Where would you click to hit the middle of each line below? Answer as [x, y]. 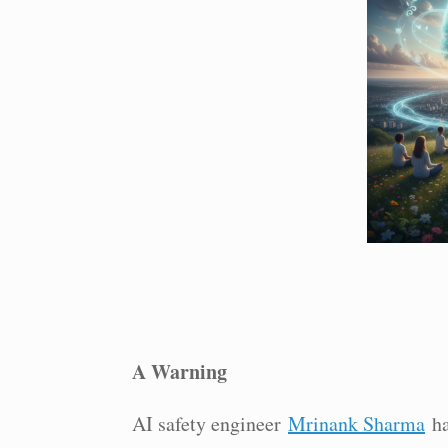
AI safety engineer [210, 423]
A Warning [179, 371]
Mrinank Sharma [356, 423]
